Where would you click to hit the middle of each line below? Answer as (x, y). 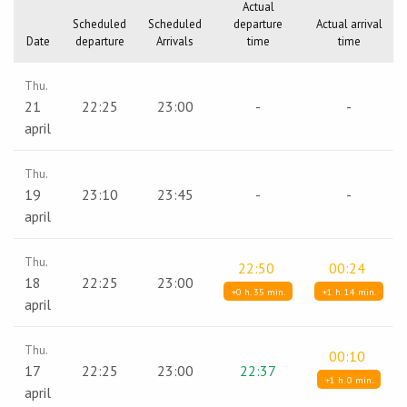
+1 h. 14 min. (349, 291)
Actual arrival (349, 24)
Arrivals (175, 41)
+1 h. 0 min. (349, 379)
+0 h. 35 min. (258, 291)
